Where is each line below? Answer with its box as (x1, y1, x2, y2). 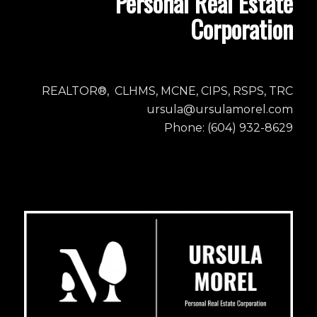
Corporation (190, 10, 294, 47)
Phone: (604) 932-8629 (164, 121, 294, 135)
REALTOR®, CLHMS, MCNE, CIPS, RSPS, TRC (42, 84, 294, 98)
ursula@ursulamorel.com (146, 103, 294, 117)
